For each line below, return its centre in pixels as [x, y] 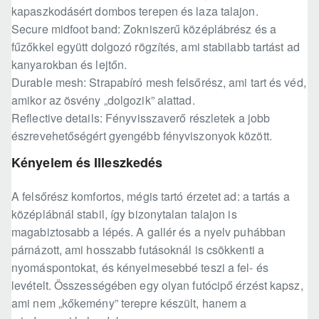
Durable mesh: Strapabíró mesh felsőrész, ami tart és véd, [159, 83]
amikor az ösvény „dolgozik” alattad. [103, 100]
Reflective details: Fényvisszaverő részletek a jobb [141, 118]
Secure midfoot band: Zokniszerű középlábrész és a [144, 29]
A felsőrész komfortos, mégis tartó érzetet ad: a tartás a [151, 197]
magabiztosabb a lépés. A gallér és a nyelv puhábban [149, 232]
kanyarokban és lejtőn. [69, 65]
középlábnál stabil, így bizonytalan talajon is [124, 214]
